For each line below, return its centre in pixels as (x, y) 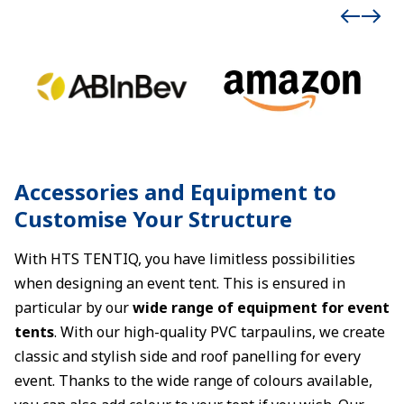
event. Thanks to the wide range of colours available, (193, 381)
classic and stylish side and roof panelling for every (188, 356)
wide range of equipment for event (261, 308)
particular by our (73, 308)
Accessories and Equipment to (175, 192)
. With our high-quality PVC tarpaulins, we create (220, 332)
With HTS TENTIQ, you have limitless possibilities (185, 259)
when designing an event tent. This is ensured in (180, 283)
